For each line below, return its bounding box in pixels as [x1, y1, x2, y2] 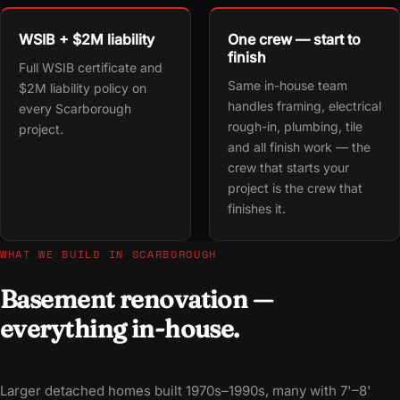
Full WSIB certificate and [19, 59, 162, 75]
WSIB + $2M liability [19, 29, 154, 48]
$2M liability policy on [19, 79, 146, 96]
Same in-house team [228, 77, 347, 93]
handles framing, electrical [228, 97, 381, 113]
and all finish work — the [228, 138, 371, 154]
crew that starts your [228, 159, 349, 175]
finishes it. [228, 200, 286, 216]
